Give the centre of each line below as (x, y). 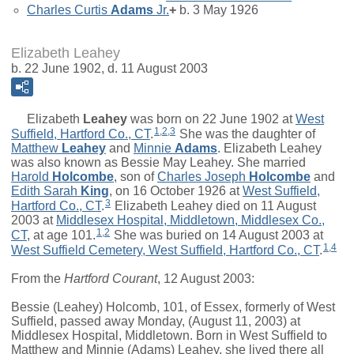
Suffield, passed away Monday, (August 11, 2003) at (156, 321)
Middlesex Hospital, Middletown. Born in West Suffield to (169, 335)
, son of (136, 177)
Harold (30, 177)
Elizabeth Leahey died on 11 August (214, 206)
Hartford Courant (111, 278)
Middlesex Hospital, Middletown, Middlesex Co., (190, 220)
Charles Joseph (201, 177)
